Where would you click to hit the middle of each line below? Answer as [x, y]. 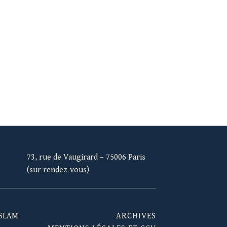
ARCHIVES [136, 216]
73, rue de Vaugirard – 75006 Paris [86, 158]
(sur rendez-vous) [58, 170]
